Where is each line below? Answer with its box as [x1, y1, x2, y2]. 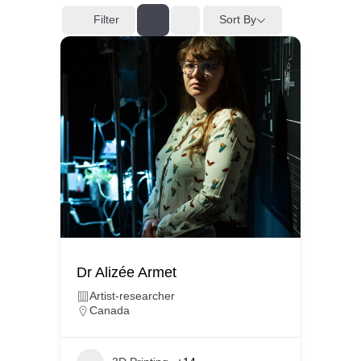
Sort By [219, 13, 256, 27]
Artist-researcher [89, 288, 175, 302]
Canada [89, 303, 130, 317]
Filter [93, 13, 119, 27]
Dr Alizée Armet [77, 263, 176, 280]
